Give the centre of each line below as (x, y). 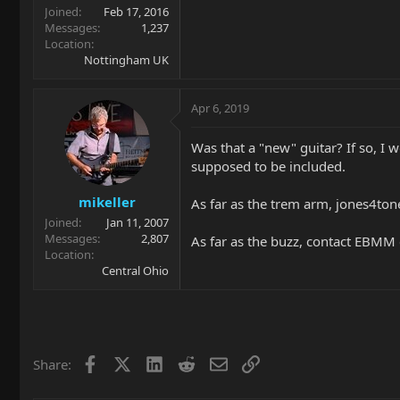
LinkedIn (189, 362)
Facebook (127, 362)
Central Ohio (135, 270)
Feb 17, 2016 (136, 12)
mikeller (107, 201)
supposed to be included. (268, 166)
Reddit (214, 362)
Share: (52, 364)
